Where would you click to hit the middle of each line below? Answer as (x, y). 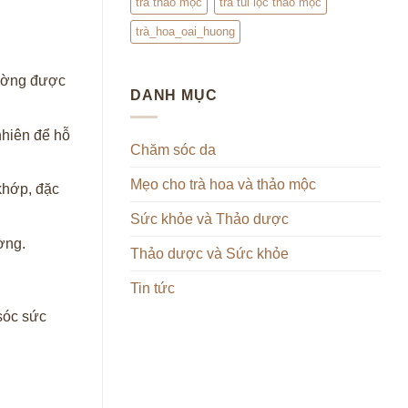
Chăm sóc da (173, 150)
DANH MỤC (174, 95)
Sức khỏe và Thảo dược (209, 219)
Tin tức (153, 289)
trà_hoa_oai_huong (185, 31)
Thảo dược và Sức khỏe (209, 254)
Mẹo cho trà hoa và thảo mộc (223, 185)
